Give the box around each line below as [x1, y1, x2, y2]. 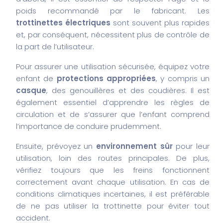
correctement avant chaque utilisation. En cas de [16, 176, 210, 187]
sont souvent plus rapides [111, 17, 210, 28]
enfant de [16, 73, 57, 84]
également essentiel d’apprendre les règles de [16, 97, 210, 108]
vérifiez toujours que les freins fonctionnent [16, 164, 210, 175]
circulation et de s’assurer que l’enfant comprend [16, 109, 210, 119]
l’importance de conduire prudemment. [16, 120, 161, 131]
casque [16, 85, 46, 96]
